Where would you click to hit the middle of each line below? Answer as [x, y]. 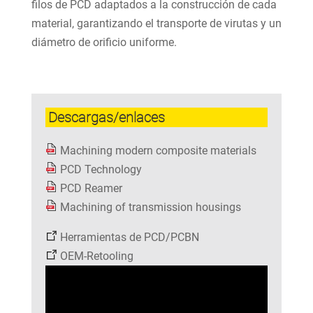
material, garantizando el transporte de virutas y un [156, 23]
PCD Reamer [91, 188]
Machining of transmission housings [150, 207]
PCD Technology [101, 169]
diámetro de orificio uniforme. [104, 42]
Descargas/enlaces [106, 117]
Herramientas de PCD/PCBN [129, 237]
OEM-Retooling [96, 256]
